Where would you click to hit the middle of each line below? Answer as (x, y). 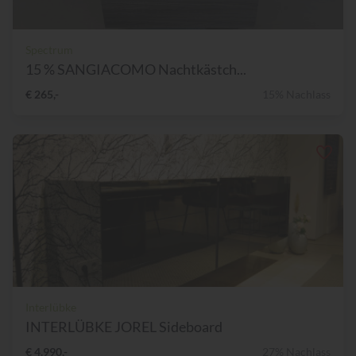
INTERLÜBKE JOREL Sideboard (124, 327)
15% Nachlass (296, 95)
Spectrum (49, 50)
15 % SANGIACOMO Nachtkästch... (136, 70)
